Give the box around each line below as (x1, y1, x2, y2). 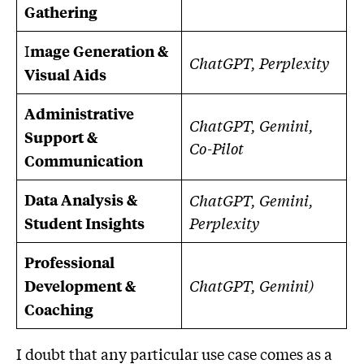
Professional (24, 252, 115, 273)
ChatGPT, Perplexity (189, 52, 329, 74)
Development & (24, 275, 136, 297)
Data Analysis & (24, 189, 137, 210)
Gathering (24, 2, 97, 23)
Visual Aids (24, 64, 106, 85)
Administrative (24, 103, 134, 124)
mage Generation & (30, 41, 168, 62)
